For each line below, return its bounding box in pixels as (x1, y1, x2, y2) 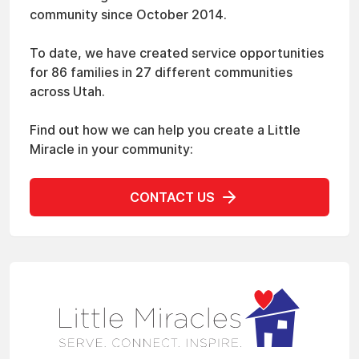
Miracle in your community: (30, 141, 193, 157)
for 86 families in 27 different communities (30, 64, 292, 80)
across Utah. (30, 83, 105, 99)
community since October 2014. (30, 6, 227, 22)
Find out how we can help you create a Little (30, 122, 301, 138)
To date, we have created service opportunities (30, 45, 324, 61)
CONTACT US (130, 189, 215, 205)
